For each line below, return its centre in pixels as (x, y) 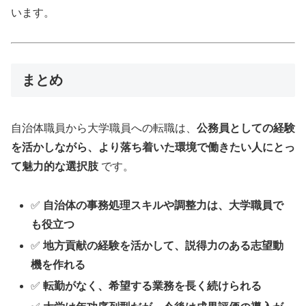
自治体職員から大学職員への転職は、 (104, 128)
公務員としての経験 (246, 128)
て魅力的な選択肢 (55, 166)
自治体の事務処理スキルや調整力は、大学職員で (164, 205)
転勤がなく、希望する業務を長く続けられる (153, 286)
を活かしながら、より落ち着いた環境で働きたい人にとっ (153, 147)
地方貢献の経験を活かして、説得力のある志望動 (164, 245)
